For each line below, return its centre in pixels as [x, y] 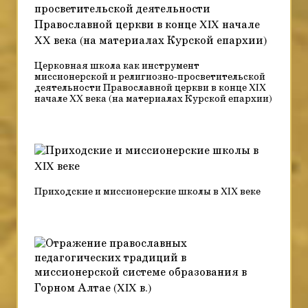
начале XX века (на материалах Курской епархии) [153, 99]
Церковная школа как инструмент [117, 66]
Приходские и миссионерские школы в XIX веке [147, 192]
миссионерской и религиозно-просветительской [150, 77]
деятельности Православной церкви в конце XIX [150, 88]
